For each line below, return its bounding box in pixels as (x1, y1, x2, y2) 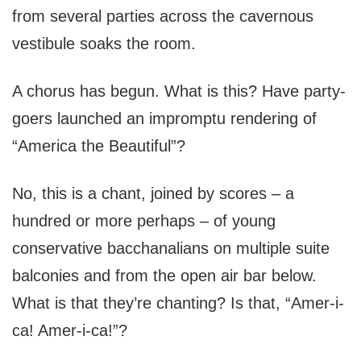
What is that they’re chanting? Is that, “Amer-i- (12, 294, 344, 313)
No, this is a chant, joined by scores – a (12, 185, 294, 203)
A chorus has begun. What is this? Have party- (12, 82, 346, 101)
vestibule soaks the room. (12, 35, 196, 53)
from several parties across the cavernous (12, 7, 313, 26)
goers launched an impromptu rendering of (12, 110, 317, 128)
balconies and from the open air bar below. (12, 267, 317, 285)
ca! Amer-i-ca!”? (12, 322, 127, 340)
